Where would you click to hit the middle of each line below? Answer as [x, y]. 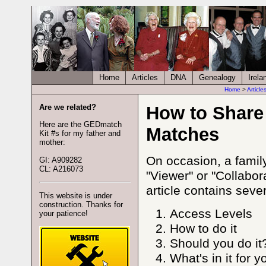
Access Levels [211, 214]
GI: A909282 [61, 160]
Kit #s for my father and [80, 133]
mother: [53, 142]
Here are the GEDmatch [81, 124]
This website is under [76, 196]
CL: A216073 [61, 169]
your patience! [64, 213]
